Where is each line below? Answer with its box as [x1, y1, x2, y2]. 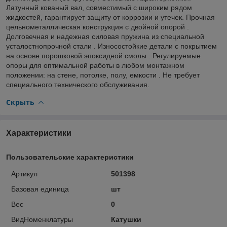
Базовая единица [11, 184, 69, 193]
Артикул [11, 169, 37, 178]
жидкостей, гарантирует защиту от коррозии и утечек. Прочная [6, 13, 215, 21]
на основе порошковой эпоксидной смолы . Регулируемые [6, 51, 201, 60]
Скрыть [6, 97, 34, 107]
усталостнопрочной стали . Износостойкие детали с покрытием [6, 42, 217, 50]
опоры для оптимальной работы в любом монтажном [6, 61, 184, 69]
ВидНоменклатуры [11, 215, 73, 223]
